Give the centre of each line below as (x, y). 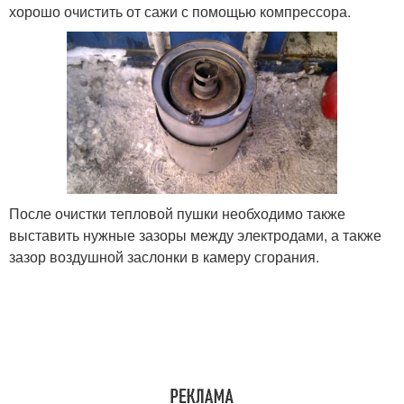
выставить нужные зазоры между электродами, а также (195, 234)
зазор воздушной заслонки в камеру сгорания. (164, 256)
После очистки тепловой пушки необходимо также (177, 213)
